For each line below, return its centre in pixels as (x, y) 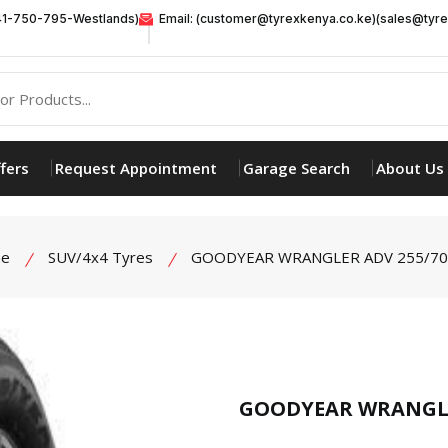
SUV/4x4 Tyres (100, 256)
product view (300, 385)
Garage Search (296, 167)
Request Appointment (135, 167)
